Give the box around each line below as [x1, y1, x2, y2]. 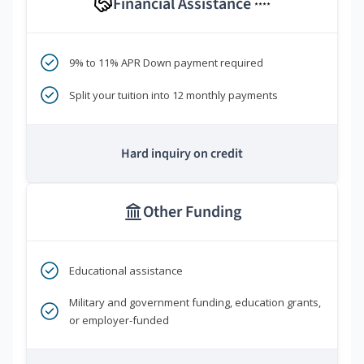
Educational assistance [69, 263, 183, 279]
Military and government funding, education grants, [69, 295, 321, 310]
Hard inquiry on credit [121, 145, 243, 163]
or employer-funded [69, 313, 169, 328]
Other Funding [142, 201, 241, 224]
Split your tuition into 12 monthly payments [69, 88, 278, 103]
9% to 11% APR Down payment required [69, 55, 263, 71]
